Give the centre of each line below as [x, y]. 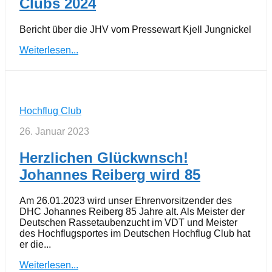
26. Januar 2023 [54, 132]
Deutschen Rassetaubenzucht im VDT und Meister [128, 222]
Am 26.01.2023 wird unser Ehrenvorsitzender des [126, 200]
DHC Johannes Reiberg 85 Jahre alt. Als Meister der [132, 211]
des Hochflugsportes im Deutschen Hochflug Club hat [135, 233]
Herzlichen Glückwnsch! [104, 158]
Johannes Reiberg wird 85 [110, 175]
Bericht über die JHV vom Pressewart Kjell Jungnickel [135, 30]
